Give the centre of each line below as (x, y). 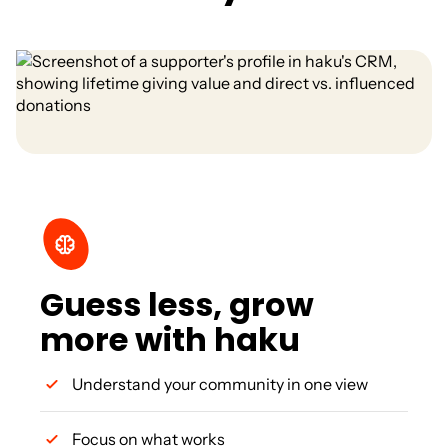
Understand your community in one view (220, 383)
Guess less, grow (177, 304)
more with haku (170, 339)
